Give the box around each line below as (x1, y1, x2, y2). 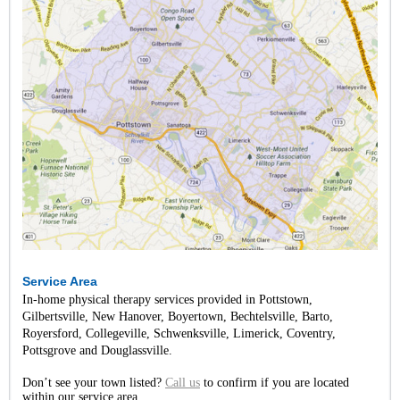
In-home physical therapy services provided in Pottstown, (22, 293, 312, 307)
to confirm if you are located (200, 376, 349, 390)
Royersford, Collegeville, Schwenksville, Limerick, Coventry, (22, 327, 336, 341)
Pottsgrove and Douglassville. (22, 344, 172, 358)
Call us (165, 376, 200, 390)
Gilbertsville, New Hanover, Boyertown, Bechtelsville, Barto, (22, 310, 333, 324)
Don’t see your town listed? (22, 376, 165, 390)
